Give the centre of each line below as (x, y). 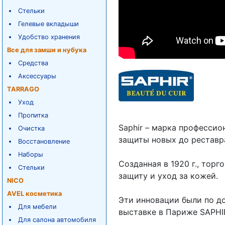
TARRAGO (23, 89)
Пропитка (33, 115)
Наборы (30, 154)
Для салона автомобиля (57, 220)
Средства (33, 63)
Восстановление (44, 141)
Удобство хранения (49, 37)
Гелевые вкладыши (48, 24)
